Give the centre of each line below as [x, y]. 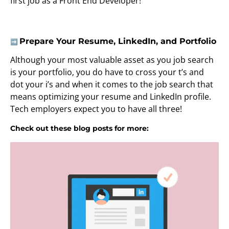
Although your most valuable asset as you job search [112, 60]
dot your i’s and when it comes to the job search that [112, 85]
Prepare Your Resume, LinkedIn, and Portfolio [118, 41]
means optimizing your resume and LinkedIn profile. [111, 97]
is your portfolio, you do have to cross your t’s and [107, 72]
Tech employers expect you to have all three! [96, 109]
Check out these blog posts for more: [79, 129]
